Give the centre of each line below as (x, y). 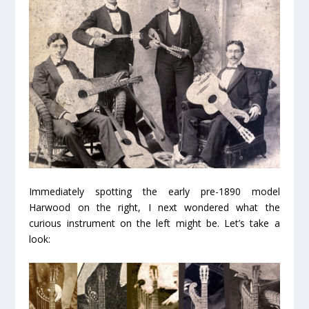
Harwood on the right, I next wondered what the (154, 208)
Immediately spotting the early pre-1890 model (154, 192)
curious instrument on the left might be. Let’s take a (154, 223)
